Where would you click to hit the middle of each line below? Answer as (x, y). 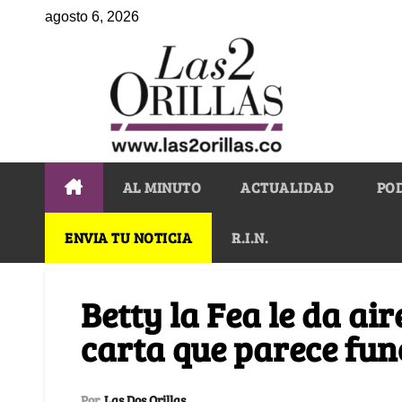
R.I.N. (250, 237)
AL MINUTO (162, 187)
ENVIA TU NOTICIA (128, 237)
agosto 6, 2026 (92, 17)
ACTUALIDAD (287, 187)
